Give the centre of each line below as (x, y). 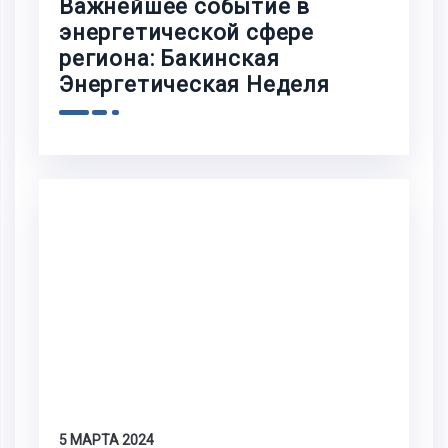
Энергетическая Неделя (194, 85)
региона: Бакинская (169, 59)
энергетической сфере (186, 33)
